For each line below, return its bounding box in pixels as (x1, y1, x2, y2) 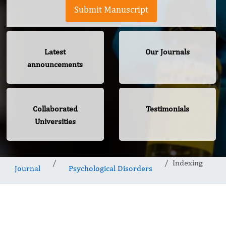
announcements (27, 60, 83, 70)
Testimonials (145, 104, 189, 114)
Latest (44, 47, 66, 57)
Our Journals (145, 47, 190, 57)
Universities (34, 117, 76, 127)
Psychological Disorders (69, 163, 152, 174)
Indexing (173, 158, 203, 168)
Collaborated (32, 104, 78, 114)
